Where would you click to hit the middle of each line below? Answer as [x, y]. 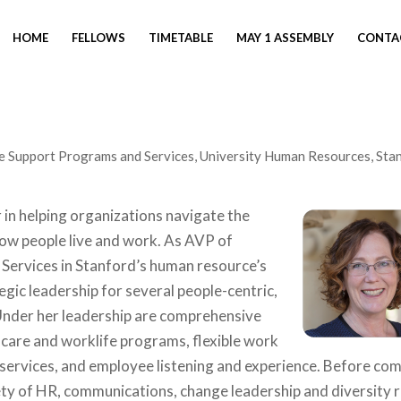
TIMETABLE [181, 38]
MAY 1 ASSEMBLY [285, 38]
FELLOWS [98, 38]
